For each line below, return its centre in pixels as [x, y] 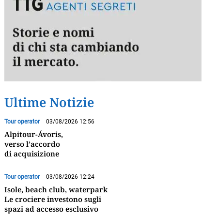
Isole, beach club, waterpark [56, 189]
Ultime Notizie [49, 102]
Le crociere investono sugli [53, 199]
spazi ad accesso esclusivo [51, 209]
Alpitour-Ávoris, [33, 134]
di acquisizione [31, 153]
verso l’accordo [32, 144]
